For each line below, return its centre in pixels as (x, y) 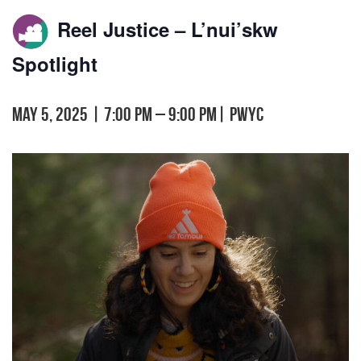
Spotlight (55, 63)
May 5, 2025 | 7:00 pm (82, 114)
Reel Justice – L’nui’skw (165, 29)
